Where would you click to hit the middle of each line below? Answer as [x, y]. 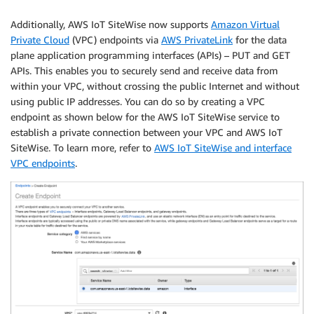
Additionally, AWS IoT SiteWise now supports [111, 24]
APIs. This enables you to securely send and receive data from [144, 70]
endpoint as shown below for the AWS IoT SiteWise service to [145, 116]
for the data [260, 39]
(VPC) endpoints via [115, 39]
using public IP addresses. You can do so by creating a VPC [138, 101]
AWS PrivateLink [197, 39]
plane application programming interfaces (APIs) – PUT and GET [150, 55]
